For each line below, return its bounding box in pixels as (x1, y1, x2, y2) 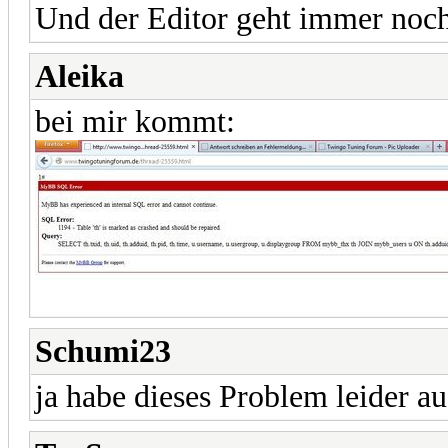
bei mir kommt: (35, 103, 235, 139)
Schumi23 (35, 333, 171, 369)
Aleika (35, 58, 124, 94)
